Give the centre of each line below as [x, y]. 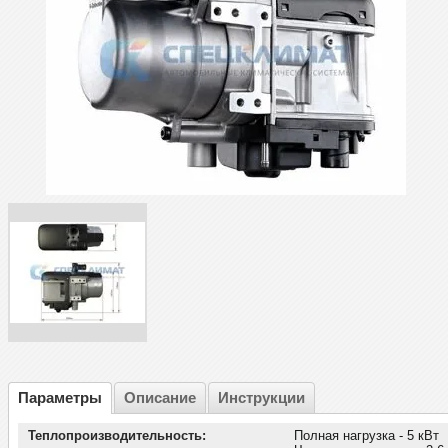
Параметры [60, 398]
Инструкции [261, 398]
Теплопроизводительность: [117, 436]
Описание [160, 398]
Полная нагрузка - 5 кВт [366, 436]
